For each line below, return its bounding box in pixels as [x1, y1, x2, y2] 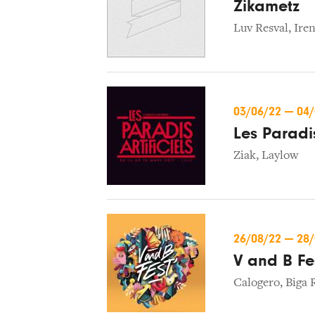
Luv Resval [233, 22, 288, 35]
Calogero [233, 276, 280, 290]
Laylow [262, 149, 298, 162]
